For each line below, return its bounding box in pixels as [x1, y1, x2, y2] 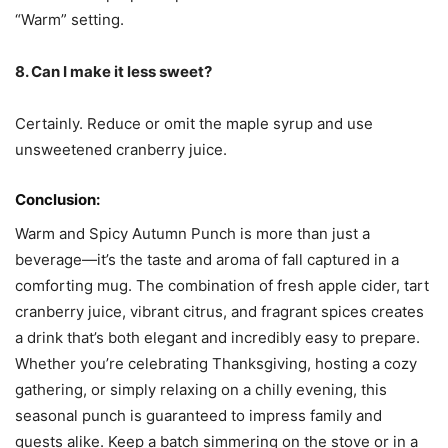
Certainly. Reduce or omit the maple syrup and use [15, 114, 373, 134]
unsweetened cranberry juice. [15, 140, 227, 160]
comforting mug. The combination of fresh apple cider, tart [15, 276, 429, 296]
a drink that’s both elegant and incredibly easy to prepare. [15, 328, 420, 348]
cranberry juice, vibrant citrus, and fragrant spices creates [15, 302, 424, 322]
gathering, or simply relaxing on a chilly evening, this [15, 380, 387, 400]
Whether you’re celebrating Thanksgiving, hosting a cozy [15, 354, 417, 374]
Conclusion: [15, 190, 100, 210]
